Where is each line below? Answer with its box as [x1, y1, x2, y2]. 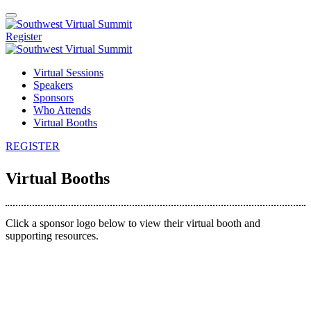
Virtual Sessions [33, 67, 103, 78]
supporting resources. [6, 230, 99, 242]
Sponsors [33, 92, 74, 103]
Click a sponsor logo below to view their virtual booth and [6, 217, 260, 229]
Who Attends [33, 104, 91, 116]
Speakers [33, 79, 73, 91]
